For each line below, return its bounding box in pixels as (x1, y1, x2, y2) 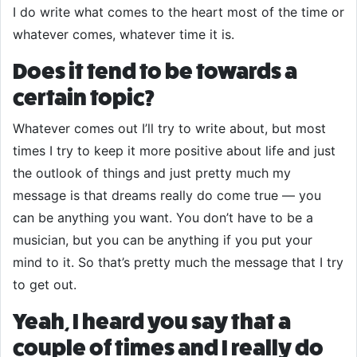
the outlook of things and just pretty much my (13, 165, 291, 181)
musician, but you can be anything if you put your (13, 232, 312, 248)
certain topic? (13, 85, 155, 110)
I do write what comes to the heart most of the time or (13, 4, 344, 20)
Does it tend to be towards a (13, 59, 297, 84)
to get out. (13, 277, 76, 292)
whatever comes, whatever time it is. (13, 26, 234, 42)
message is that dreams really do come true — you (13, 187, 321, 203)
